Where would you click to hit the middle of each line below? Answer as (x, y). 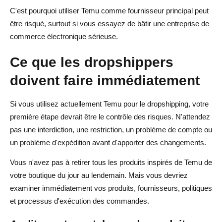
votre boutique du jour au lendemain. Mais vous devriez (99, 175)
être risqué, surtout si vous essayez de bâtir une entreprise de (110, 23)
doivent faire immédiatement (105, 80)
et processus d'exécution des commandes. (80, 201)
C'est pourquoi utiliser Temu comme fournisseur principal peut (109, 10)
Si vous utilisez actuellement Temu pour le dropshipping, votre (109, 104)
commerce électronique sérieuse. (64, 36)
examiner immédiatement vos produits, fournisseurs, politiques (111, 188)
